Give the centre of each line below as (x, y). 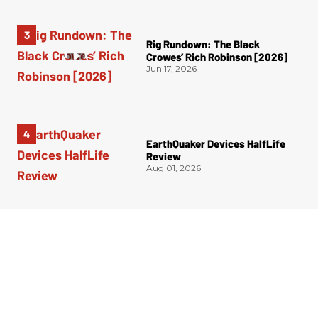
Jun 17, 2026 (171, 69)
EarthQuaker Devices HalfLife (216, 144)
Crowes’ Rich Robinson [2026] (217, 57)
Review (164, 157)
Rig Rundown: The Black (203, 44)
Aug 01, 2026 (174, 168)
